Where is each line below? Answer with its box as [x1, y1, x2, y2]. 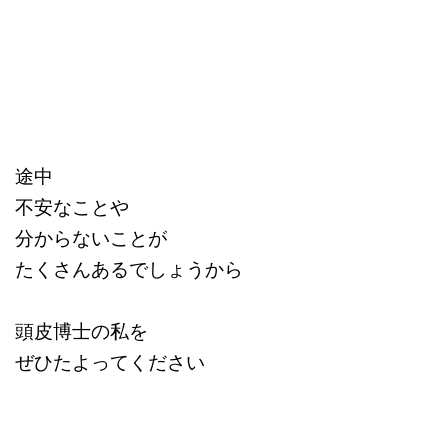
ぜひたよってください [15, 348, 205, 375]
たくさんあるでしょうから [15, 255, 243, 282]
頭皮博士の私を [15, 317, 148, 344]
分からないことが [15, 224, 167, 251]
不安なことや [15, 193, 129, 220]
